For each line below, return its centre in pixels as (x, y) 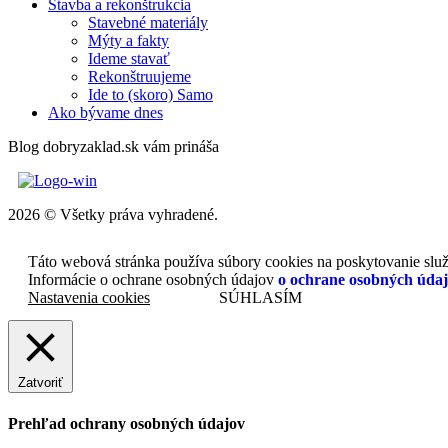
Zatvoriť (40, 383)
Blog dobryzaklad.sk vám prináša (113, 147)
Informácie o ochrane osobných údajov (153, 280)
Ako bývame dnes (105, 113)
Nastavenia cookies (89, 298)
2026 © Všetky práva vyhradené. (113, 215)
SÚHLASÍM (260, 298)
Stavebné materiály (148, 23)
